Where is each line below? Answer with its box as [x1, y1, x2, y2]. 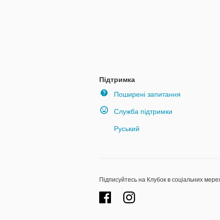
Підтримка [99, 75, 135, 83]
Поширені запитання [114, 90, 181, 98]
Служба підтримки [114, 107, 172, 115]
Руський [114, 124, 139, 133]
